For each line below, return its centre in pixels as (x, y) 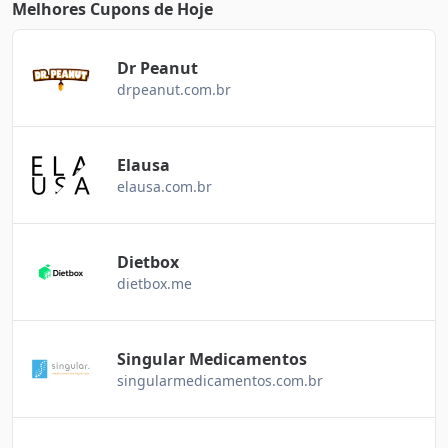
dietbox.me (154, 284)
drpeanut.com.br (174, 90)
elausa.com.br (164, 187)
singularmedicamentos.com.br (220, 381)
